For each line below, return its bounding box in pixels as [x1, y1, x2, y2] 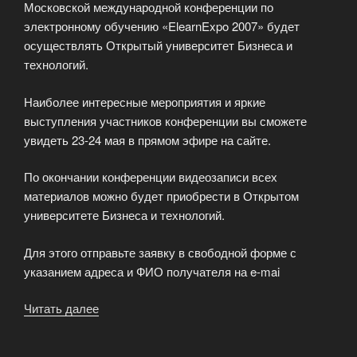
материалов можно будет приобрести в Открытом [24, 187, 299, 205]
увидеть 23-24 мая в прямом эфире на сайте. [24, 131, 271, 148]
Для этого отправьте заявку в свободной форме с [24, 243, 296, 261]
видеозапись [99, 319, 169, 336]
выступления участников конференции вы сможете [24, 112, 307, 129]
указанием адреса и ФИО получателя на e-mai [24, 262, 280, 280]
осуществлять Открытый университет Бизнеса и [24, 37, 292, 54]
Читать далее [24, 300, 99, 317]
